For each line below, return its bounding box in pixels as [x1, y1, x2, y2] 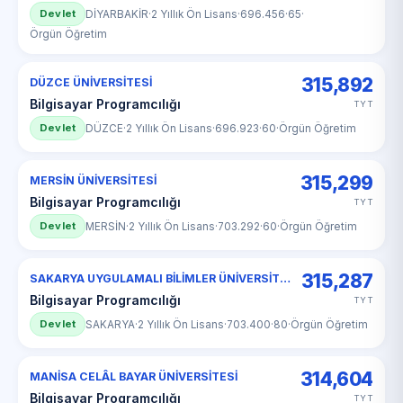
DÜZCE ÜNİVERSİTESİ [30, 76, 152, 89]
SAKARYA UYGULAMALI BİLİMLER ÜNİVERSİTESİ [280, 272, 291, 285]
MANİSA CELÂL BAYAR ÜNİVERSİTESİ [30, 370, 237, 383]
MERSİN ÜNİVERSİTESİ [30, 174, 157, 187]
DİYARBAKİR [85, 7, 149, 21]
